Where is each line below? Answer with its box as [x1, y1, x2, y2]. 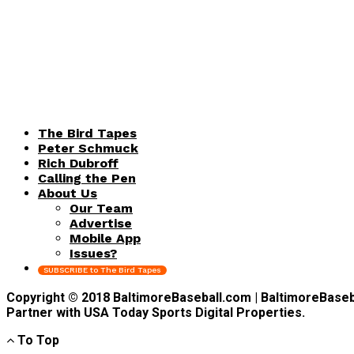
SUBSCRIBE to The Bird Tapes [43, 265, 161, 275]
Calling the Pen [38, 171, 136, 186]
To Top [17, 333, 59, 348]
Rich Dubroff [38, 156, 119, 171]
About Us [38, 186, 97, 201]
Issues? [70, 246, 117, 262]
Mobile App [70, 231, 141, 247]
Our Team [70, 201, 133, 217]
